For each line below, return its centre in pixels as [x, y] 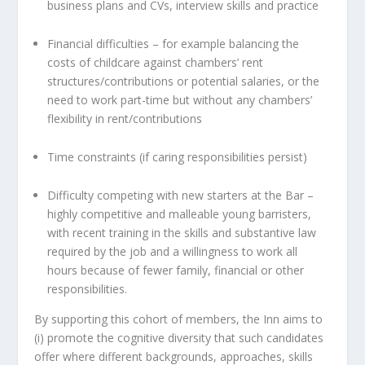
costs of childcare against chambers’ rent [156, 63]
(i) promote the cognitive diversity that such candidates [179, 337]
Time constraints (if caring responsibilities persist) [178, 157]
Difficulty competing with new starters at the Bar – [181, 195]
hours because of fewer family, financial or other [176, 270]
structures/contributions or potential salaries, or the [184, 81]
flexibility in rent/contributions [125, 119]
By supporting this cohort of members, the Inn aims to [179, 319]
